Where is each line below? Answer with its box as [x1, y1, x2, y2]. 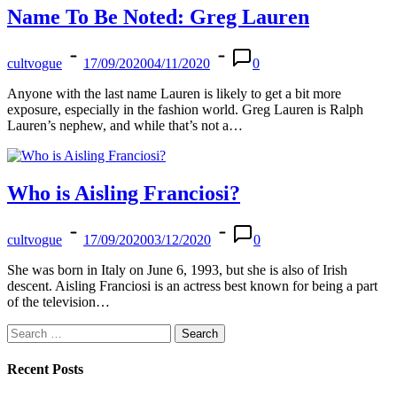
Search [6, 323, 44, 339]
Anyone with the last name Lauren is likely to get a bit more [7, 86, 341, 102]
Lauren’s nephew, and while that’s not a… [7, 118, 243, 134]
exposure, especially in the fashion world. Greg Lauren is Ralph [7, 102, 363, 118]
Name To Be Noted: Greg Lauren [7, 5, 309, 29]
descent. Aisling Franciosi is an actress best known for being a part [7, 278, 378, 293]
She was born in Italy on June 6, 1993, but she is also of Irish [7, 262, 347, 277]
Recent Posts [7, 362, 83, 378]
